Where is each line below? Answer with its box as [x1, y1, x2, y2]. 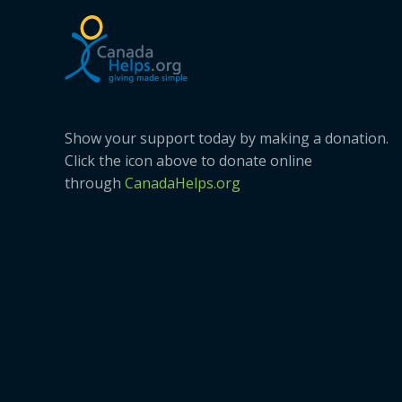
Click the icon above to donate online [65, 150, 312, 170]
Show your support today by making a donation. [65, 127, 389, 148]
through [65, 172, 125, 193]
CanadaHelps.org [125, 172, 240, 193]
